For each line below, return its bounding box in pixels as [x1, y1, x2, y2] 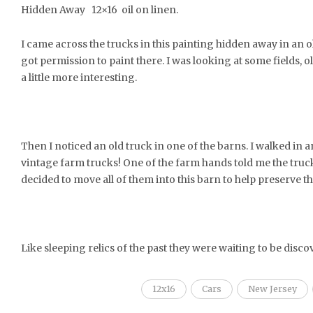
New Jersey [247, 284, 297, 295]
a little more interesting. [21, 71, 137, 85]
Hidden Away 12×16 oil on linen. [21, 3, 178, 17]
